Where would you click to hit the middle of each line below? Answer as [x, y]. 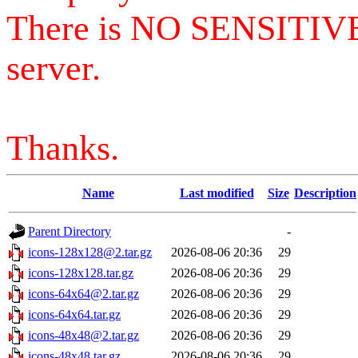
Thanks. [63, 148]
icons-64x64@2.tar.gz [84, 294]
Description [325, 193]
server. [54, 68]
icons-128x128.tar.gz [81, 273]
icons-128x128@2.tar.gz [90, 252]
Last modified [217, 193]
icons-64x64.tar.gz [74, 314]
